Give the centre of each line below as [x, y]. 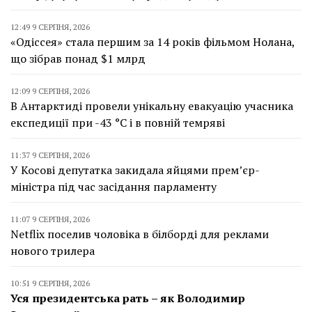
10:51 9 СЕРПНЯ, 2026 [50, 283]
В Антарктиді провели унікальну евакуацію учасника [152, 106]
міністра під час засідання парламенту [114, 187]
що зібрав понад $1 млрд [78, 59]
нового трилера [53, 251]
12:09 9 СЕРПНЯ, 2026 [50, 91]
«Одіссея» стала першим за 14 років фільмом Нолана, [153, 42]
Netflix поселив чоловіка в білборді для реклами [140, 234]
